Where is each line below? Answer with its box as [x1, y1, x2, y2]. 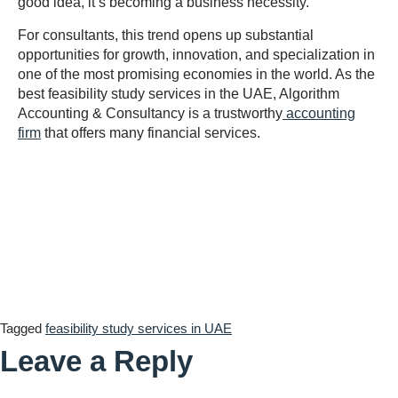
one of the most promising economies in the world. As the [18, 66, 375, 82]
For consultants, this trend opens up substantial [18, 27, 314, 43]
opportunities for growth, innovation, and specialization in [18, 46, 375, 62]
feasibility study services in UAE [45, 320, 232, 336]
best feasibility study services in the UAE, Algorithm [18, 85, 339, 101]
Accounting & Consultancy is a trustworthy [18, 105, 283, 121]
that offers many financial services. [41, 124, 260, 140]
